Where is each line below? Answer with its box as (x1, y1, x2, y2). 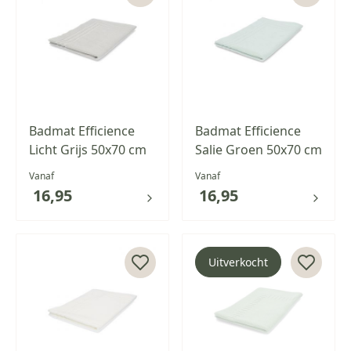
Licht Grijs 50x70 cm (29, 140, 147, 158)
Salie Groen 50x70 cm (195, 140, 322, 158)
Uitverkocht (208, 254, 268, 270)
